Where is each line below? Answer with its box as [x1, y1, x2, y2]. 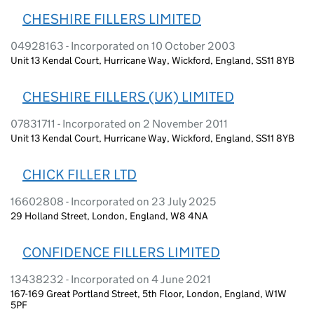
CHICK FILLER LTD [22, 165, 137, 183]
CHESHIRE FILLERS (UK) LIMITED [22, 88, 234, 105]
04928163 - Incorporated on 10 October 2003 [11, 39, 235, 53]
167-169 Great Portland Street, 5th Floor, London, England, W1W [11, 287, 287, 300]
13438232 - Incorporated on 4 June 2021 [11, 272, 211, 286]
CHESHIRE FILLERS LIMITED [22, 10, 201, 27]
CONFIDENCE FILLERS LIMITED [22, 243, 220, 261]
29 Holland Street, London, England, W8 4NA [11, 209, 208, 222]
